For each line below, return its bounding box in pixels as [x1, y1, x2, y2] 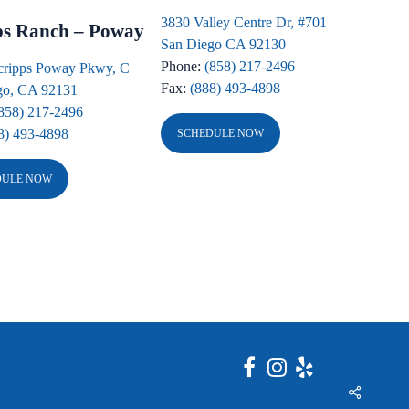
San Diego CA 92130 [161, 37, 287, 53]
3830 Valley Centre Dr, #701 [161, 15, 328, 31]
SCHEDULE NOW [177, 127, 265, 141]
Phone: [161, 58, 205, 75]
